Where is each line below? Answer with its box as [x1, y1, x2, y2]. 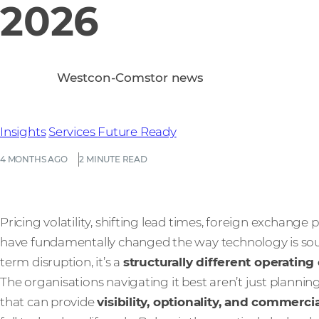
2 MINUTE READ [79, 153, 147, 164]
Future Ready [98, 124, 177, 139]
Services [48, 124, 98, 139]
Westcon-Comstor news [57, 70, 204, 85]
